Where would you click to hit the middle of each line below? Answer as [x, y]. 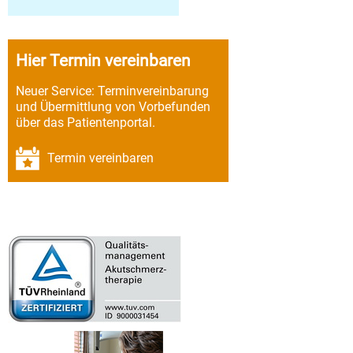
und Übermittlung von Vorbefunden [113, 107]
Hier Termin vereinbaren [103, 61]
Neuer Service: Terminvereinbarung [112, 91]
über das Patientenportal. [85, 123]
